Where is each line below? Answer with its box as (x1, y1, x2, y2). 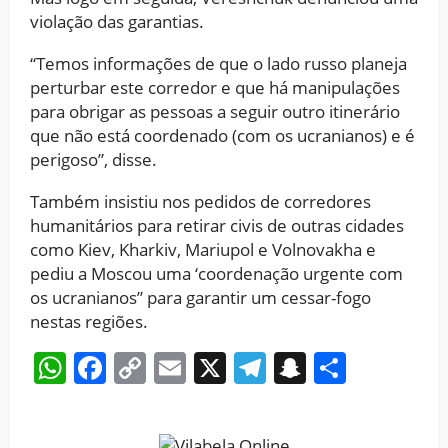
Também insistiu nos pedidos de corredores (30, 189, 371, 213)
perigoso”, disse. (30, 147, 157, 171)
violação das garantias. (30, 9, 204, 33)
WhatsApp (66, 345, 220, 389)
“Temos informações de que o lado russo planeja (30, 51, 407, 75)
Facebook (106, 345, 249, 389)
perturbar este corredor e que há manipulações (30, 75, 400, 99)
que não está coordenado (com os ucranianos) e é (30, 123, 415, 147)
